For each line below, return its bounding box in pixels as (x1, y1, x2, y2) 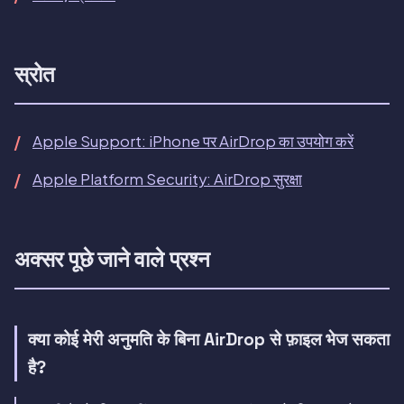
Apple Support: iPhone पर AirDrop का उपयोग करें (32, 132, 353, 151)
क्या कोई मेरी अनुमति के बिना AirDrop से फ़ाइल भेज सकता (28, 328, 390, 352)
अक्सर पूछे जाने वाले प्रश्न (14, 245, 210, 274)
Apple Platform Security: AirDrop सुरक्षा (32, 170, 302, 189)
